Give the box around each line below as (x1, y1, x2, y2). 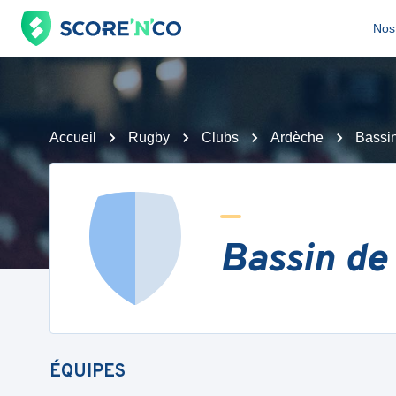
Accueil (49, 130, 96, 145)
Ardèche (270, 130, 324, 145)
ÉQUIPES (49, 361, 126, 384)
